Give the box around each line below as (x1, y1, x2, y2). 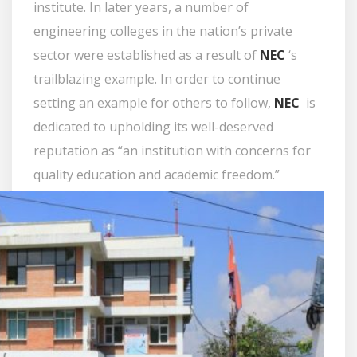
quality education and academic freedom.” (33, 166, 280, 183)
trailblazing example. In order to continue (33, 70, 280, 88)
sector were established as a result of (33, 46, 260, 64)
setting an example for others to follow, (33, 94, 274, 112)
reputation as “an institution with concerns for (33, 142, 311, 159)
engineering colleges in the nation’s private (33, 22, 292, 40)
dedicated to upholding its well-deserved (33, 118, 273, 135)
